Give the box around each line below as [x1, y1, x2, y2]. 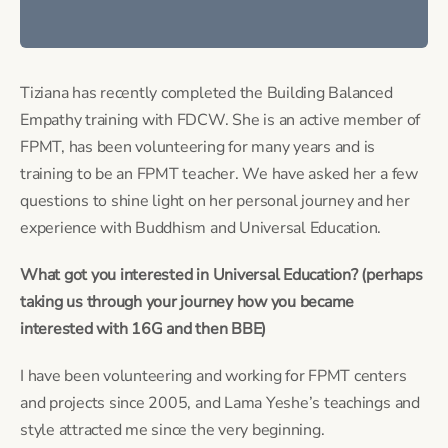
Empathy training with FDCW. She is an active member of [20, 108, 421, 131]
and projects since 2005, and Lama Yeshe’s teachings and [20, 391, 420, 414]
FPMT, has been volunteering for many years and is [20, 135, 376, 158]
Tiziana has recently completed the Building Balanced [20, 81, 393, 104]
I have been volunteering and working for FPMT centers [20, 364, 407, 387]
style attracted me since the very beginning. [20, 418, 325, 441]
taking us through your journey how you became [20, 290, 355, 313]
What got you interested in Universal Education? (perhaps [20, 263, 423, 286]
